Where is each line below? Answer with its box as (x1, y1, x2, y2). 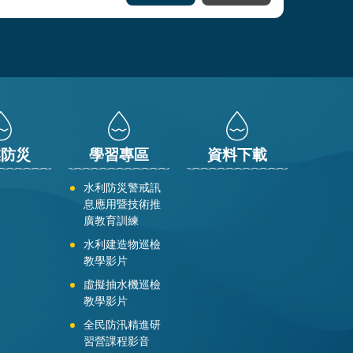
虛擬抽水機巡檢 (84, 278, 161, 292)
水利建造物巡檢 (84, 238, 161, 251)
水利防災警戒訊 (84, 181, 161, 195)
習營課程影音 (84, 335, 150, 348)
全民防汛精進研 (84, 318, 161, 332)
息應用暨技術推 (84, 198, 161, 211)
